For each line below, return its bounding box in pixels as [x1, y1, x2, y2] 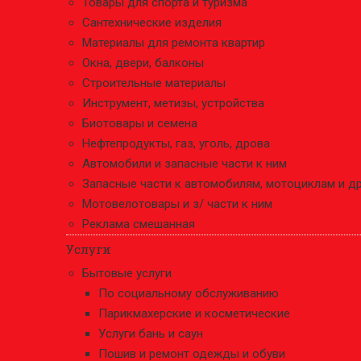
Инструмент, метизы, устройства [82, 96, 264, 110]
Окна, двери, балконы [82, 56, 204, 70]
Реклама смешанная [82, 217, 195, 231]
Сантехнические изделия [82, 15, 222, 30]
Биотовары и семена [82, 116, 197, 131]
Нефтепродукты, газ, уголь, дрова [82, 136, 270, 151]
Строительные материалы [82, 76, 226, 90]
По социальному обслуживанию [98, 286, 279, 301]
